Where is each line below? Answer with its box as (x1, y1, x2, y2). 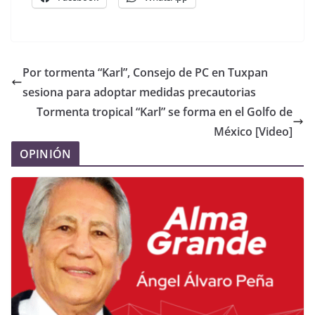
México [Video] (214, 123, 292, 139)
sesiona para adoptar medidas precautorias (22, 84, 256, 100)
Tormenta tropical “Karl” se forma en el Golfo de (37, 103, 292, 120)
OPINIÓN (20, 146, 72, 162)
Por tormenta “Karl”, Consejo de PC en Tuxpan (22, 64, 268, 80)
